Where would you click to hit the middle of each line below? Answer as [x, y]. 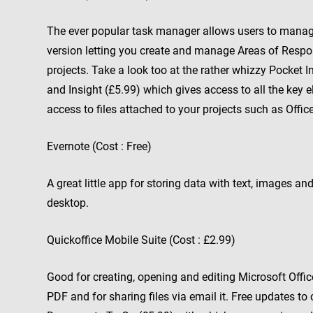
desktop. [68, 203]
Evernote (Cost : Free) [99, 146]
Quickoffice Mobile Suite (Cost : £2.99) [141, 240]
